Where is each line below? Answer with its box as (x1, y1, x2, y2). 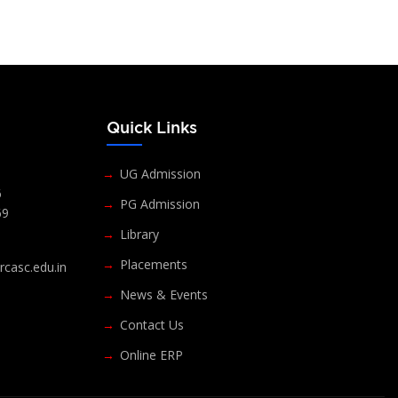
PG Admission (119, 195, 200, 212)
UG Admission (119, 164, 201, 182)
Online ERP (119, 346, 183, 363)
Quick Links (106, 117, 198, 136)
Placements (119, 255, 187, 273)
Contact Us (119, 315, 184, 333)
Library (119, 225, 159, 243)
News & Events (119, 285, 208, 303)
